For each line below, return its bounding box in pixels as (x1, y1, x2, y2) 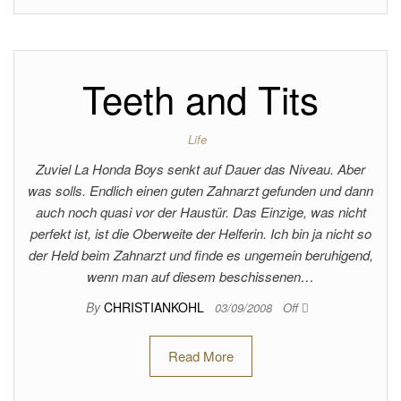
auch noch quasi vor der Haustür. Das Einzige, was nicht (35, 202, 366, 221)
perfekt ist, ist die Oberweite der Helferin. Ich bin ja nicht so (30, 224, 371, 243)
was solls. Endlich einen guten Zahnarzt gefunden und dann (28, 181, 373, 200)
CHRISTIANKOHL (103, 298, 208, 316)
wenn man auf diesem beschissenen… (87, 267, 314, 286)
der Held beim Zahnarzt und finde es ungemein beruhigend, (28, 245, 373, 264)
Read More (167, 346, 234, 365)
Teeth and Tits (82, 72, 319, 125)
